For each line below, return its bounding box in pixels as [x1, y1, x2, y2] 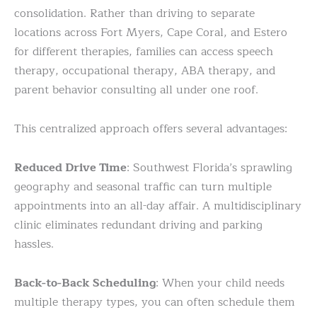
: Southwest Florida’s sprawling [127, 158, 292, 177]
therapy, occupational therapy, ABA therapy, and [14, 61, 275, 80]
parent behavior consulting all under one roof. [14, 80, 258, 99]
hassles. [14, 234, 54, 253]
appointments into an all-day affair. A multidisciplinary [14, 196, 301, 215]
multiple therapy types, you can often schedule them [14, 292, 294, 311]
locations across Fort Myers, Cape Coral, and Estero [14, 23, 287, 42]
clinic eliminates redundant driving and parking [14, 215, 263, 234]
